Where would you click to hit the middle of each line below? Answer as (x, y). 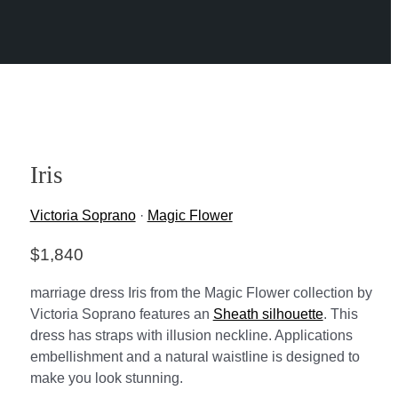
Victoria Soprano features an (121, 314)
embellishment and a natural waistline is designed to (195, 356)
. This (340, 314)
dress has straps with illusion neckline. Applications (191, 335)
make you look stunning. (106, 378)
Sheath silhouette (268, 314)
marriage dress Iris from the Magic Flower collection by (201, 292)
